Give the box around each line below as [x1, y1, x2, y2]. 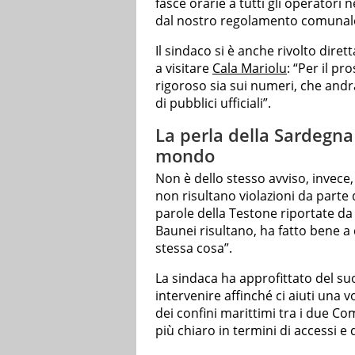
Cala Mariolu [212, 59, 287, 77]
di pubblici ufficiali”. [155, 94, 271, 112]
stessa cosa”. [155, 239, 232, 258]
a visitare [155, 59, 212, 77]
